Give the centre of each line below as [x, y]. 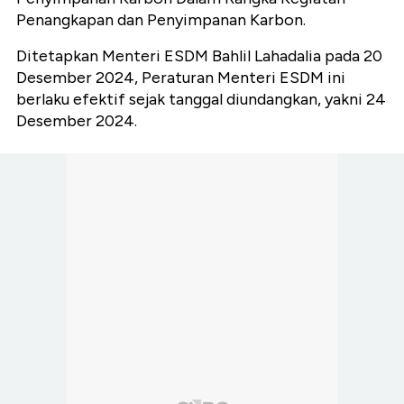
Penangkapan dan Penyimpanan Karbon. [161, 19]
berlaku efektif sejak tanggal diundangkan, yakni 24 [201, 99]
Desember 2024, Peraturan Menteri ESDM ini [181, 77]
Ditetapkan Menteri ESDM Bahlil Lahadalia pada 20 [199, 55]
